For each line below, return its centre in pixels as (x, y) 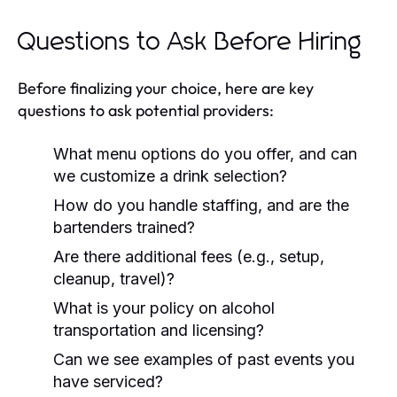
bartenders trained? (124, 227)
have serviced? (108, 381)
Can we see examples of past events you (204, 359)
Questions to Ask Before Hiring (190, 42)
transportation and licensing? (159, 330)
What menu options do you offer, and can (205, 153)
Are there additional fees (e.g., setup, (189, 256)
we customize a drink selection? (170, 175)
